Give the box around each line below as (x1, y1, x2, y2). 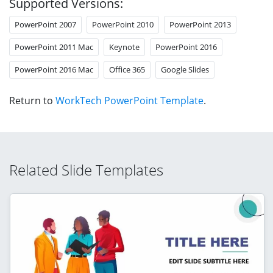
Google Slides (161, 63, 209, 75)
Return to (9, 93, 55, 107)
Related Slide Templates (9, 159, 163, 180)
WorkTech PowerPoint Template (55, 93, 204, 107)
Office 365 (109, 63, 145, 75)
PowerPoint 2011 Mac (15, 41, 93, 52)
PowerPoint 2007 (15, 18, 76, 30)
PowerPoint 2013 (169, 18, 231, 30)
